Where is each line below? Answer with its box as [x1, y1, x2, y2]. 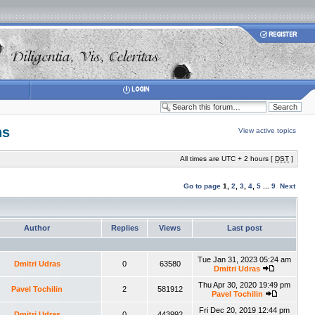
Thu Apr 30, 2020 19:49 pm [198, 281, 290, 289]
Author [22, 224, 52, 232]
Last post [224, 224, 264, 232]
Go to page [184, 182, 221, 190]
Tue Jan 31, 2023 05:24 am [198, 255, 291, 264]
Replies [108, 224, 141, 232]
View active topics [238, 127, 296, 134]
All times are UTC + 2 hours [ [180, 155, 275, 162]
